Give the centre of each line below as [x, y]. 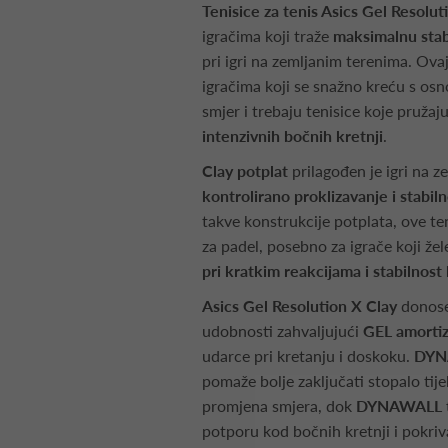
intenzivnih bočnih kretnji [292, 135]
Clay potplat [245, 170]
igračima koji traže [267, 35]
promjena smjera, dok [279, 405]
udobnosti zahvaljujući [282, 330]
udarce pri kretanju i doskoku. [308, 355]
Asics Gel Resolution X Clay [299, 305]
